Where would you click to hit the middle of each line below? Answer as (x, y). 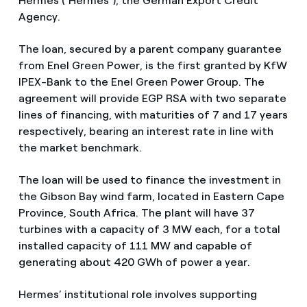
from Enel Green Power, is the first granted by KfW (152, 66)
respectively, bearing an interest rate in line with (146, 132)
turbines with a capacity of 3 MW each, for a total (149, 230)
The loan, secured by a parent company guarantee (150, 49)
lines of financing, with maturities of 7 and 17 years (153, 115)
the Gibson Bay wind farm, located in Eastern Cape (151, 197)
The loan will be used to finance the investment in (149, 180)
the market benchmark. (80, 148)
